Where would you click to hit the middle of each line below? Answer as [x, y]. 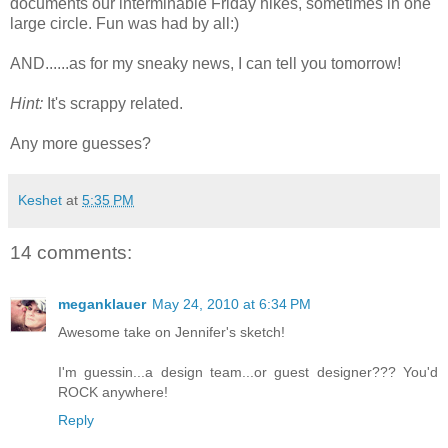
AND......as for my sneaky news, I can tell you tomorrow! [205, 63]
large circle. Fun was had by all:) [124, 23]
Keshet [40, 199]
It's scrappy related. [115, 103]
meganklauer [102, 304]
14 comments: [71, 252]
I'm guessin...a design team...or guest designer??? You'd [248, 372]
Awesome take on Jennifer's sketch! [171, 332]
